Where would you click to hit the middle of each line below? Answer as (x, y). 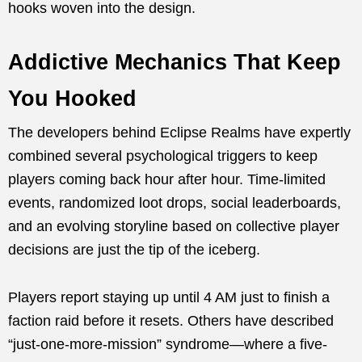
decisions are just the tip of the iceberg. (134, 249)
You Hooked (72, 98)
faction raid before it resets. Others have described (171, 320)
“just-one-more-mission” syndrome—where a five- (168, 344)
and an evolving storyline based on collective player (174, 226)
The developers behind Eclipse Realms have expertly (179, 132)
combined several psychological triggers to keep (163, 156)
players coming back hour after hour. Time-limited (167, 179)
